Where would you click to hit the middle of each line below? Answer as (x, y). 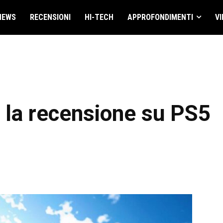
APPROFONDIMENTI (160, 17)
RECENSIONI (50, 17)
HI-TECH (99, 17)
